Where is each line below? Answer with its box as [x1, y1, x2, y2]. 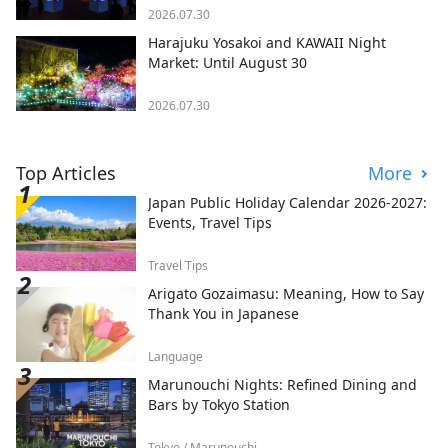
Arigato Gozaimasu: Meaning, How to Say [148, 284, 424, 304]
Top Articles [16, 161, 116, 186]
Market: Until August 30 [148, 53, 307, 73]
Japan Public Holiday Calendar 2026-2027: [148, 193, 427, 213]
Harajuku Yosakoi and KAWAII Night [148, 33, 386, 53]
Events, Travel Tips [148, 213, 272, 233]
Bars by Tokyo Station [148, 395, 290, 415]
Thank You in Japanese [148, 304, 299, 324]
